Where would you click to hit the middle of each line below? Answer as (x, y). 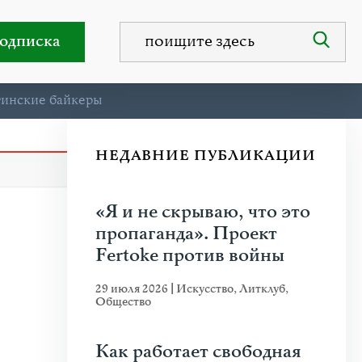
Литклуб (262, 289)
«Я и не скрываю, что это (203, 212)
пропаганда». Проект (186, 234)
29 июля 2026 (133, 289)
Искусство (205, 289)
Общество (123, 302)
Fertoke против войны (190, 256)
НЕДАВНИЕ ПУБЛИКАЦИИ (206, 156)
